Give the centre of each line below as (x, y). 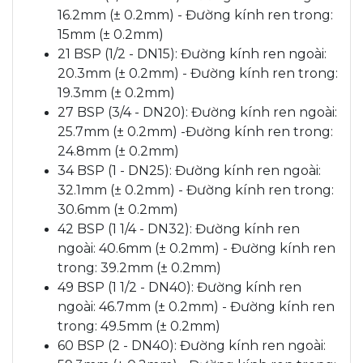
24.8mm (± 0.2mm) (118, 151)
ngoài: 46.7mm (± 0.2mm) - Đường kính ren (196, 306)
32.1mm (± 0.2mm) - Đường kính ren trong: (196, 190)
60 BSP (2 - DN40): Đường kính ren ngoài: (192, 345)
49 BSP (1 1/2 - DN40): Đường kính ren (179, 287)
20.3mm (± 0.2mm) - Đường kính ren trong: (198, 73)
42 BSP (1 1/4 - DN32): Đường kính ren (179, 228)
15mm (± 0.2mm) (111, 34)
